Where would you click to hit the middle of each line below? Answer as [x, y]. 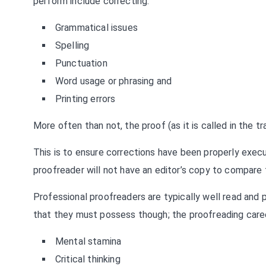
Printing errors [85, 99]
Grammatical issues [96, 28]
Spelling [72, 45]
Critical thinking [88, 259]
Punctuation [81, 63]
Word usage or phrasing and [114, 81]
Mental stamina [88, 241]
